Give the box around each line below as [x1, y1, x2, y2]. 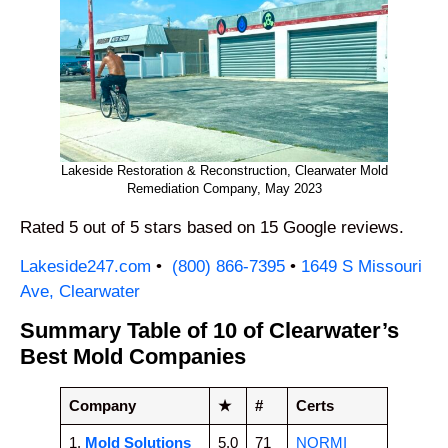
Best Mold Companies [20, 344, 246, 370]
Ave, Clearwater [20, 281, 140, 301]
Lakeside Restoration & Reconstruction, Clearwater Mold [60, 162, 388, 178]
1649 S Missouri [301, 256, 422, 276]
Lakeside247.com [20, 256, 151, 276]
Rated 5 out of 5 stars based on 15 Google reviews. [20, 217, 404, 237]
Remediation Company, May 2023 [126, 180, 322, 196]
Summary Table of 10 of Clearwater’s [20, 318, 399, 344]
